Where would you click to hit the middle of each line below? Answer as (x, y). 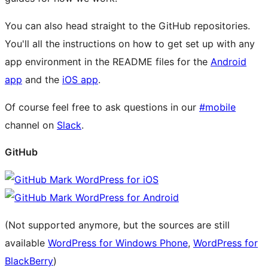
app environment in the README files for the (108, 61)
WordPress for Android (126, 198)
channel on (31, 125)
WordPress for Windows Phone (118, 243)
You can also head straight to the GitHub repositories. (127, 25)
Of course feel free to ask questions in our (102, 107)
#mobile (217, 107)
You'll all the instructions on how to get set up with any (130, 43)
